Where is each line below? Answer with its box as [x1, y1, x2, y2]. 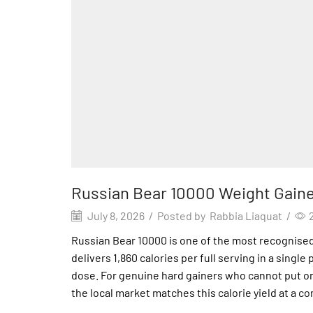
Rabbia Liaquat [210, 208, 282, 222]
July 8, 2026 [85, 208, 145, 222]
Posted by [157, 208, 205, 222]
